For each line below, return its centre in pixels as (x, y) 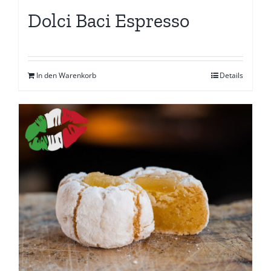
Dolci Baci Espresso (109, 20)
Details (231, 75)
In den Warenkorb (66, 75)
